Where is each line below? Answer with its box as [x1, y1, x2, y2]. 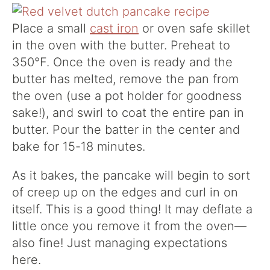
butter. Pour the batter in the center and [12, 122, 240, 137]
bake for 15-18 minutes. [12, 139, 145, 154]
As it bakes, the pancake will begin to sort [12, 168, 250, 183]
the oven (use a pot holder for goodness [12, 89, 242, 103]
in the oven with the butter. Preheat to [12, 38, 230, 52]
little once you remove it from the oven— [12, 219, 246, 233]
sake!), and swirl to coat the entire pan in [12, 105, 244, 120]
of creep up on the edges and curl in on [12, 185, 238, 199]
